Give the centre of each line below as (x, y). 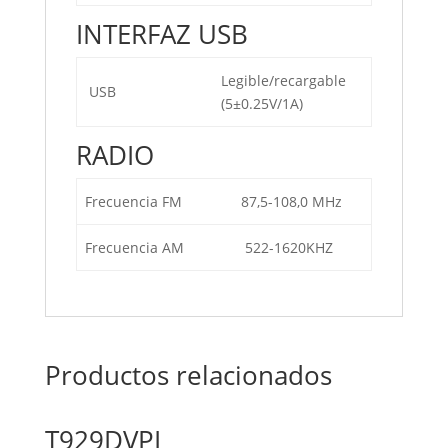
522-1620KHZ (287, 247)
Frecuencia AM (134, 247)
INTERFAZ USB (161, 34)
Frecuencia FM (135, 201)
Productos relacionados (188, 375)
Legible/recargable (283, 80)
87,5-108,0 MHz (291, 201)
